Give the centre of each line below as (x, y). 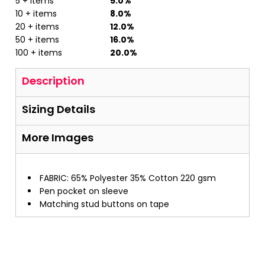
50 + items (37, 40)
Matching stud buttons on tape (104, 204)
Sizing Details (59, 109)
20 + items (37, 27)
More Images (58, 138)
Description (53, 81)
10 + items (36, 14)
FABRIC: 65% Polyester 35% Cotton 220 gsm (128, 178)
